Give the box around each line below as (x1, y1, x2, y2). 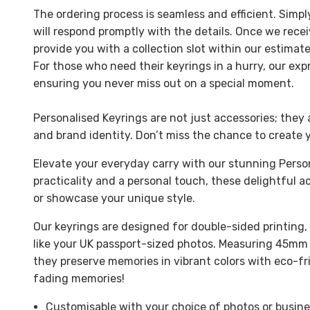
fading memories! (33, 272, 125, 286)
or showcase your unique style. (33, 192, 195, 206)
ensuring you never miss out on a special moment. (33, 77, 294, 91)
